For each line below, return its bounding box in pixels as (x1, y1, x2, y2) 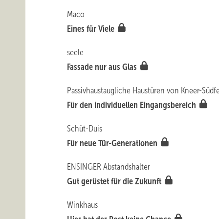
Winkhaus (67, 200, 98, 210)
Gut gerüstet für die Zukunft (67, 176, 164, 186)
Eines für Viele (67, 24, 117, 34)
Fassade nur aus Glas (67, 62, 139, 72)
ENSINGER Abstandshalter (67, 162, 151, 172)
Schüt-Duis (67, 124, 103, 133)
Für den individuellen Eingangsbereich (67, 100, 198, 110)
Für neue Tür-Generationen (67, 138, 160, 148)
